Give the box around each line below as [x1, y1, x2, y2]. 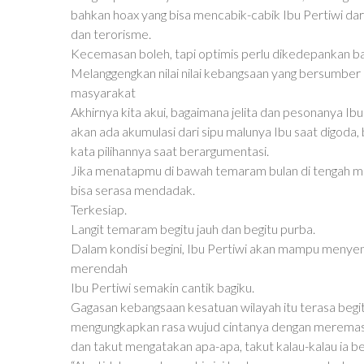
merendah [71, 260, 128, 275]
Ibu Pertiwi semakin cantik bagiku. [71, 279, 254, 295]
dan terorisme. [71, 26, 151, 41]
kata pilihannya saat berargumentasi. [71, 143, 269, 158]
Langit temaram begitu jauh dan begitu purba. [71, 221, 315, 236]
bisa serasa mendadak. [71, 182, 195, 197]
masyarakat [71, 84, 136, 100]
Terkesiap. [71, 201, 127, 217]
